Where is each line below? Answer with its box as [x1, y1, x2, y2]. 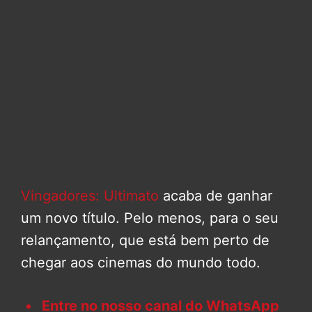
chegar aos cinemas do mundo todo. [21, 254, 260, 272]
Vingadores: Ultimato [21, 187, 159, 205]
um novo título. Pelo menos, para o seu [21, 210, 279, 227]
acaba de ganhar [159, 187, 272, 205]
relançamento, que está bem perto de [21, 232, 270, 249]
